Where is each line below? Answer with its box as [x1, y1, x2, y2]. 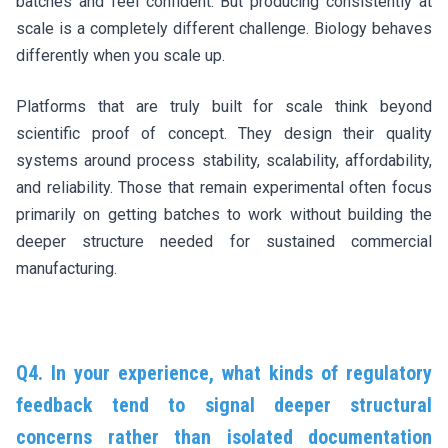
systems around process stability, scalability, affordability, [16, 150, 432, 170]
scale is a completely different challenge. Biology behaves [16, 18, 432, 38]
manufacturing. [16, 258, 117, 278]
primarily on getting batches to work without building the [16, 204, 432, 224]
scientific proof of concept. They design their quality [16, 123, 432, 143]
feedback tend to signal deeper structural [16, 392, 432, 417]
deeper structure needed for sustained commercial [16, 231, 432, 251]
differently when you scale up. [16, 45, 225, 65]
